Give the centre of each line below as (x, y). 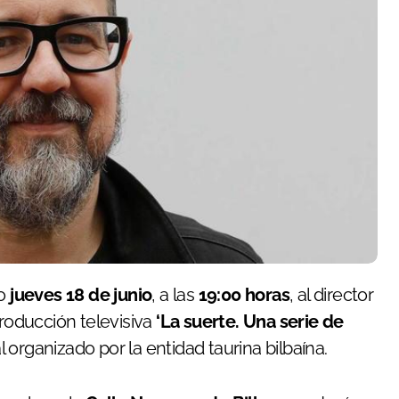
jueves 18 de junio (81, 294)
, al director (332, 294)
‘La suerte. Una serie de (250, 321)
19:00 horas (244, 294)
